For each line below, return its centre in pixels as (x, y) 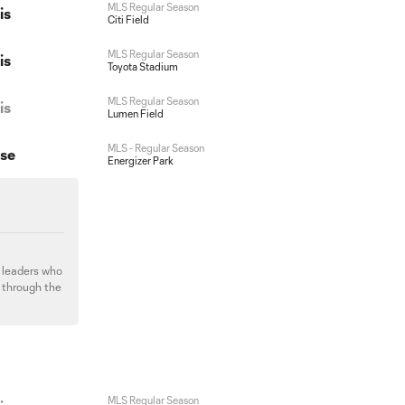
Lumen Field (135, 113)
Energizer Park (140, 160)
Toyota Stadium (142, 66)
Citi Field (128, 19)
